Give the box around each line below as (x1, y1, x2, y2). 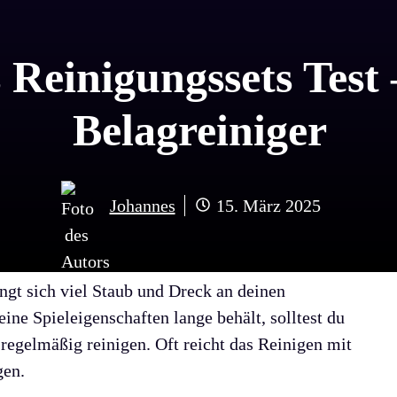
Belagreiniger (72, 105, 327, 155)
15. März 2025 (215, 195, 321, 215)
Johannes (109, 195, 175, 215)
